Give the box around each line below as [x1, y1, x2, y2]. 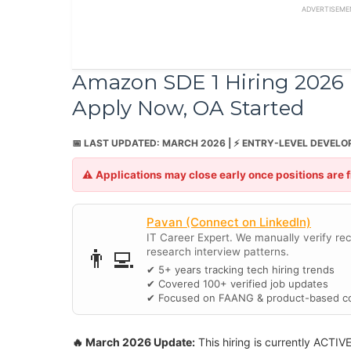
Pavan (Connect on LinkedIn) [147, 215, 311, 230]
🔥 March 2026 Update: [72, 335, 195, 349]
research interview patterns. [147, 245, 289, 258]
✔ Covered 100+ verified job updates [147, 277, 328, 290]
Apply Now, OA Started [72, 96, 304, 121]
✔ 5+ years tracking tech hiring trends [147, 263, 335, 276]
